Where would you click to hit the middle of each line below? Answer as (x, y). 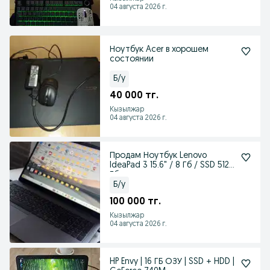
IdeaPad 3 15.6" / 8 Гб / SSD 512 (169, 165)
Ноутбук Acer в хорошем (159, 50)
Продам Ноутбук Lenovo (158, 156)
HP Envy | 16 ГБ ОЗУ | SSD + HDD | (172, 262)
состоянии (132, 59)
